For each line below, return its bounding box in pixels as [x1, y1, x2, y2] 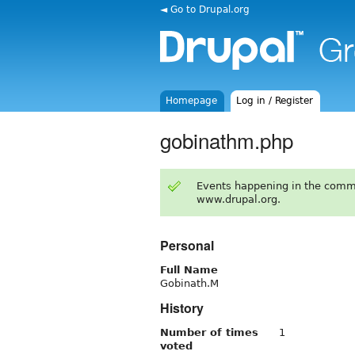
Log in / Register [236, 95, 314, 106]
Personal [160, 235, 214, 254]
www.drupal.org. [196, 193, 281, 205]
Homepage [166, 95, 218, 106]
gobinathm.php [160, 124, 293, 155]
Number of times [160, 326, 258, 338]
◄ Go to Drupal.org [160, 3, 250, 15]
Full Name [160, 263, 218, 276]
